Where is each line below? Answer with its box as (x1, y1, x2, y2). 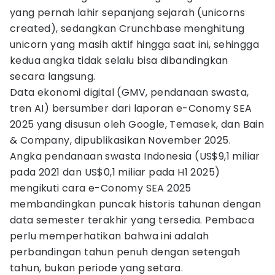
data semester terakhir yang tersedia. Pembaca (10, 213, 254, 227)
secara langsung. (10, 69, 96, 83)
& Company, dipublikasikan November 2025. (10, 133, 231, 147)
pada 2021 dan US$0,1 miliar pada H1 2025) (10, 165, 220, 179)
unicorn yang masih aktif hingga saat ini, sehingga (10, 37, 259, 52)
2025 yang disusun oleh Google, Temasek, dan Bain (10, 117, 265, 131)
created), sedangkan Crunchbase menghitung (10, 21, 245, 36)
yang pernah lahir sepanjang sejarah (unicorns (10, 6, 245, 20)
